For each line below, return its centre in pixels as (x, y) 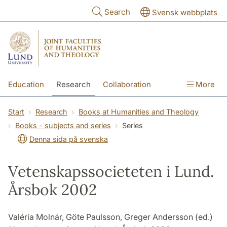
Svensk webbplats (185, 12)
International (31, 106)
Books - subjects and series (63, 125)
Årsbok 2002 (52, 189)
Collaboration (127, 84)
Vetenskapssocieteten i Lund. (111, 171)
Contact (80, 106)
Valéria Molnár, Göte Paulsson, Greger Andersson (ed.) (110, 217)
